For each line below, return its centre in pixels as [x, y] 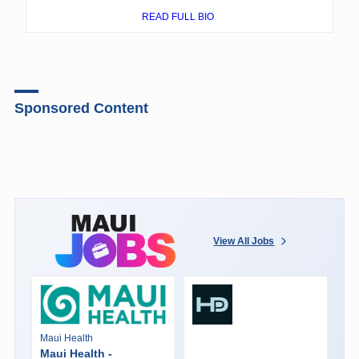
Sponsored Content [81, 108]
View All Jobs [244, 241]
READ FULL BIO [179, 16]
